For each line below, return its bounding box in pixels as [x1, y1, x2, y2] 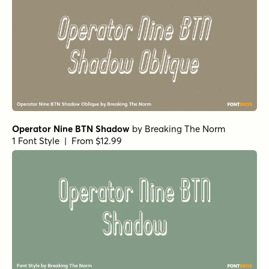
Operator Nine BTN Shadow [12, 122, 130, 134]
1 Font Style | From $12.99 [12, 134, 122, 147]
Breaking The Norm [145, 122, 225, 134]
